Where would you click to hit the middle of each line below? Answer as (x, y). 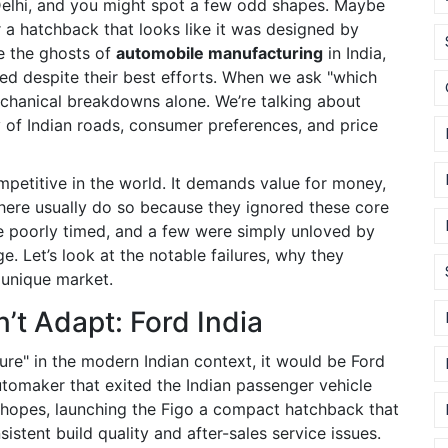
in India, (357, 53)
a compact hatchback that (299, 409)
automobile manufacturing (219, 53)
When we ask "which (297, 77)
